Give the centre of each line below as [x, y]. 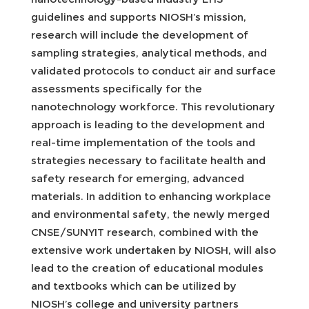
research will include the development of [140, 34]
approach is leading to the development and [148, 124]
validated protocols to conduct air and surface [153, 70]
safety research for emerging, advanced [138, 178]
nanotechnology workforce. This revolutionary [153, 106]
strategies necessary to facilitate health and [148, 160]
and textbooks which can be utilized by [134, 286]
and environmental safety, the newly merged [150, 214]
